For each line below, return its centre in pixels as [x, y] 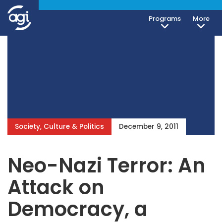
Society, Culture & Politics [59, 127]
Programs [165, 19]
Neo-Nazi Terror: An [107, 166]
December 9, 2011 [149, 127]
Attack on [56, 187]
